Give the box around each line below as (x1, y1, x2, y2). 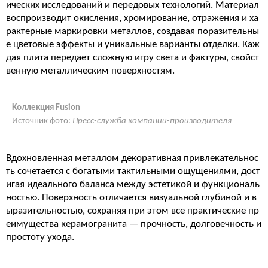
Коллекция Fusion (12, 103, 80, 112)
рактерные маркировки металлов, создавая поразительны (6, 26, 259, 36)
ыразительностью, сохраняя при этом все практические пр (6, 206, 259, 216)
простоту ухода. (6, 232, 74, 242)
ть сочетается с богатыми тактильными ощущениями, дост (6, 166, 260, 176)
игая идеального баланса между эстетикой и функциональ (6, 179, 260, 190)
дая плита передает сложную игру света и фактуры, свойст (6, 53, 259, 63)
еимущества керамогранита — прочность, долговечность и (6, 219, 261, 229)
